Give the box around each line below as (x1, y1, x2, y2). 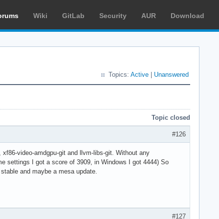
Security (99, 12, 127, 20)
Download (171, 12, 204, 20)
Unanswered (154, 71, 189, 78)
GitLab (62, 12, 85, 20)
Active (131, 71, 149, 78)
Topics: (109, 71, 131, 78)
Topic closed (152, 114, 190, 121)
